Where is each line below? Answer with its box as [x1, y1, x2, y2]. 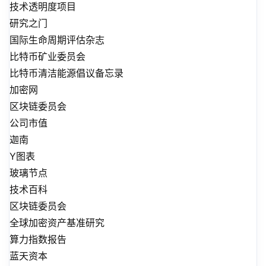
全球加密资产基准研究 [9, 217, 104, 229]
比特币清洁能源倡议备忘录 [9, 67, 123, 80]
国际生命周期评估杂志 [9, 34, 104, 46]
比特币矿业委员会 [9, 50, 85, 63]
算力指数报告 [9, 233, 66, 246]
